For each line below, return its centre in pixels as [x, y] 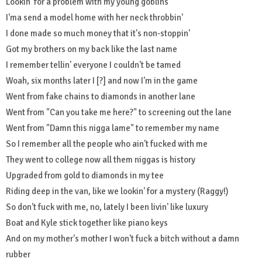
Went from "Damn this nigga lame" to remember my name [113, 128]
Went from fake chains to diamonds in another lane [101, 97]
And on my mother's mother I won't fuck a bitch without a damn [123, 239]
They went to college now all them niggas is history [101, 160]
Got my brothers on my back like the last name [92, 49]
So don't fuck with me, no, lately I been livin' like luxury [107, 207]
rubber [18, 255]
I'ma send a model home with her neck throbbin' [94, 18]
